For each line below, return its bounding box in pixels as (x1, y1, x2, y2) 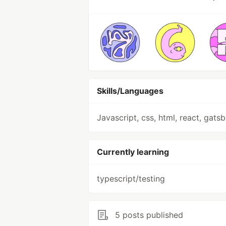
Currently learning (97, 147, 169, 157)
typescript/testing (97, 174, 165, 184)
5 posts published (115, 210, 183, 220)
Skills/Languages (97, 86, 163, 96)
